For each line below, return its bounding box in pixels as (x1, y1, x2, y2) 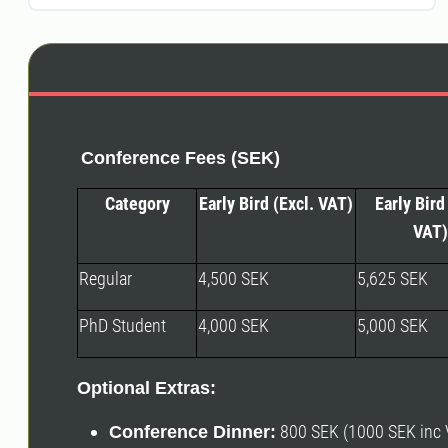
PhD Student (79, 314, 166, 336)
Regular (79, 267, 132, 289)
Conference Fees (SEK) (81, 147, 280, 168)
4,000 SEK (198, 314, 269, 336)
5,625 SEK (357, 267, 428, 289)
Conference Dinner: (109, 421, 276, 442)
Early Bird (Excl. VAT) (199, 192, 353, 214)
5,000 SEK (357, 314, 428, 336)
